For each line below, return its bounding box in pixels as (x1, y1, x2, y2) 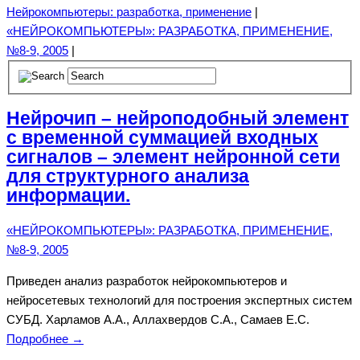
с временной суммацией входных (6, 128, 318, 149)
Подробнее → (6, 332, 84, 346)
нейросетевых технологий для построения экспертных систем (6, 293, 352, 307)
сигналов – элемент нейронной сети (6, 147, 340, 168)
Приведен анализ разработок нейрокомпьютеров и (6, 274, 287, 288)
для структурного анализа (6, 166, 249, 187)
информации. (6, 186, 130, 207)
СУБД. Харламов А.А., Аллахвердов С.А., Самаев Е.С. (6, 313, 309, 326)
